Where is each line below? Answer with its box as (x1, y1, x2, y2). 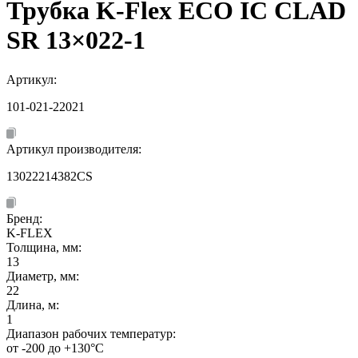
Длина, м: (6, 297, 59, 312)
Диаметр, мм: (6, 268, 79, 283)
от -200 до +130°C (6, 340, 104, 355)
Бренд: (6, 211, 42, 225)
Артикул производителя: (6, 141, 145, 156)
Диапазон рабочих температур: (6, 326, 176, 340)
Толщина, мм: (6, 240, 82, 254)
